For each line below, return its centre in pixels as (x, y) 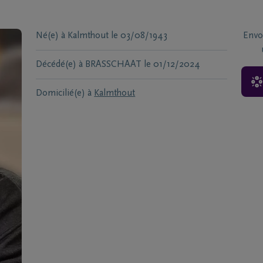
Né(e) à (51, 36)
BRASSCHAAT (114, 65)
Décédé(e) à (60, 65)
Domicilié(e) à (64, 93)
